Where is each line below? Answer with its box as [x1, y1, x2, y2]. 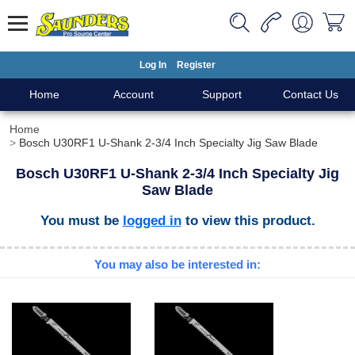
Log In [139, 59, 166, 71]
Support [202, 88, 242, 101]
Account [113, 88, 154, 101]
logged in [122, 212, 181, 228]
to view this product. [181, 212, 315, 228]
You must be [40, 212, 123, 228]
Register [177, 59, 216, 71]
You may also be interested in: [94, 258, 261, 272]
